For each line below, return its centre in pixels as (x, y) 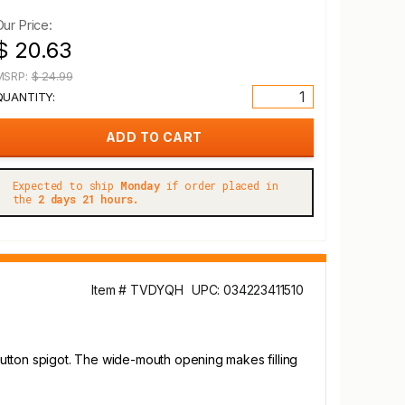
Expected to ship (66, 185)
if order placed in (219, 185)
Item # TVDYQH (137, 290)
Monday (140, 185)
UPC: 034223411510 (247, 290)
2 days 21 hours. (89, 199)
